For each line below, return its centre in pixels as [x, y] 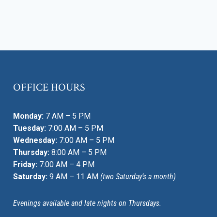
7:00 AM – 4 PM [66, 164]
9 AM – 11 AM [74, 176]
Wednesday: [35, 140]
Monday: [28, 116]
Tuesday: [30, 128]
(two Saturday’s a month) [138, 176]
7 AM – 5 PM [67, 116]
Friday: [25, 164]
